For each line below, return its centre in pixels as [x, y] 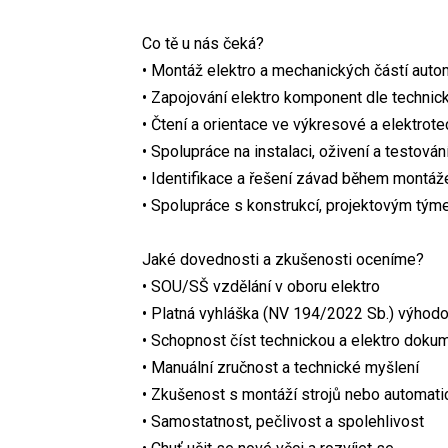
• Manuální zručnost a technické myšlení [280, 368]
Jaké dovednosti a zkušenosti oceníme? [283, 260]
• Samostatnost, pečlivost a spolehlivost [283, 422]
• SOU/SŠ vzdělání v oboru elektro [261, 287]
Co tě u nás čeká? [203, 44]
